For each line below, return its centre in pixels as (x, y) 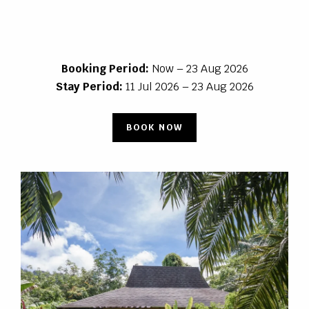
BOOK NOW (154, 128)
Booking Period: (105, 68)
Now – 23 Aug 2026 (198, 68)
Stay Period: (89, 86)
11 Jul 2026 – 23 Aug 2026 (188, 86)
